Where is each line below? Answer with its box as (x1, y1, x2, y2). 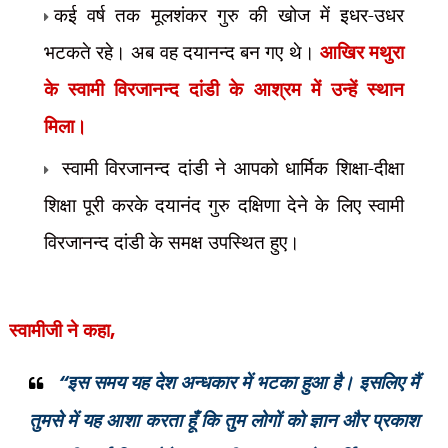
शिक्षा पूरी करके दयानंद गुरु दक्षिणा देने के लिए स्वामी (43, 192, 405, 217)
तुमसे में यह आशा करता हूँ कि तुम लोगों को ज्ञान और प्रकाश (28, 407, 420, 432)
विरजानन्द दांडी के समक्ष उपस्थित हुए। (43, 229, 305, 254)
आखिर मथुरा (319, 39, 405, 64)
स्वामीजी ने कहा (8, 317, 110, 342)
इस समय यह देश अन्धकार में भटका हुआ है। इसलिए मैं (66, 369, 420, 394)
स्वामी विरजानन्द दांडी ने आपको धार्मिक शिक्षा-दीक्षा (53, 155, 405, 180)
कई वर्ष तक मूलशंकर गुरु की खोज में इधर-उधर (53, 2, 405, 27)
